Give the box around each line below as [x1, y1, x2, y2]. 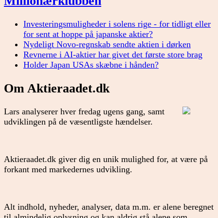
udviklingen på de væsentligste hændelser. [4, 117, 153, 127]
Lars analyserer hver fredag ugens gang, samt [4, 107, 164, 116]
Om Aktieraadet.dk [4, 81, 109, 96]
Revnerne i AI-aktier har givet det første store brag [23, 50, 202, 60]
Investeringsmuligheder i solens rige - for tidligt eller [23, 19, 211, 29]
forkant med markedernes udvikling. [4, 164, 132, 175]
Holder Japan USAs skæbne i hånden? [23, 60, 159, 70]
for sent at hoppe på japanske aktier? [23, 29, 153, 39]
